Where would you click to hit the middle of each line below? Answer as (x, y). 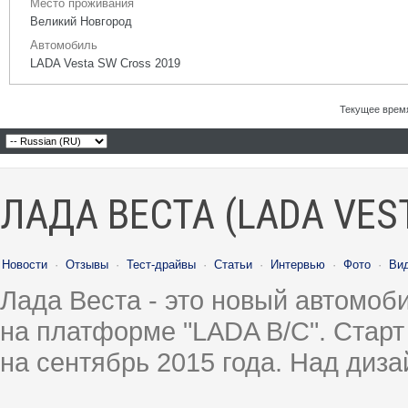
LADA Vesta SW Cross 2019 (105, 63)
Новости (25, 265)
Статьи (233, 265)
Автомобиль (64, 45)
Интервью (298, 265)
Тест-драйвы (161, 265)
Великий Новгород (81, 21)
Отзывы (87, 265)
